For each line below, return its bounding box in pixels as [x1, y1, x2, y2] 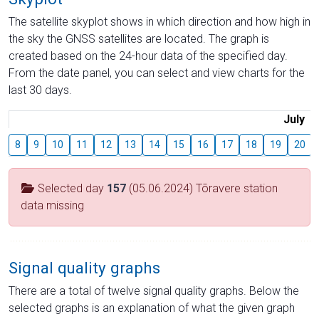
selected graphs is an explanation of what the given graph [9, 300, 295, 315]
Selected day [35, 181, 107, 195]
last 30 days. [9, 83, 72, 97]
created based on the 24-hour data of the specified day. [9, 48, 288, 63]
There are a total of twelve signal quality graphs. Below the [9, 283, 299, 298]
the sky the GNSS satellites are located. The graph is [9, 31, 269, 46]
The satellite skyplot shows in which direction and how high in [9, 14, 310, 28]
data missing [21, 198, 84, 212]
